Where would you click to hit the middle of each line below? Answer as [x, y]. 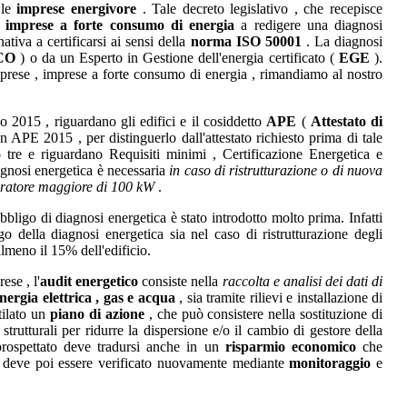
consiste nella [180, 281]
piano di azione [97, 313]
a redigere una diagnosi [308, 25]
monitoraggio [330, 362]
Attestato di [347, 121]
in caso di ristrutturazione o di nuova [276, 170]
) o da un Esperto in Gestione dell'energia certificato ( [177, 57]
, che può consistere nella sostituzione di [263, 313]
